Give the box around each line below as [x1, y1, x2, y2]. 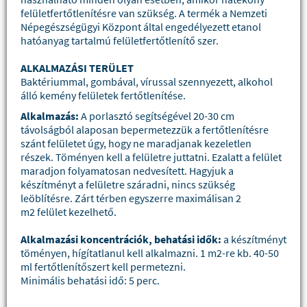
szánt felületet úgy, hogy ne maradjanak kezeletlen [21, 136, 251, 150]
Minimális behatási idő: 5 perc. [21, 273, 160, 287]
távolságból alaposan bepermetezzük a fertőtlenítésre [21, 123, 269, 136]
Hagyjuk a [189, 164, 234, 177]
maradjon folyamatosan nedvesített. [21, 164, 189, 177]
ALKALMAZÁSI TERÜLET [21, 61, 134, 75]
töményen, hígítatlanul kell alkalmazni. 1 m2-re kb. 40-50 [21, 246, 279, 260]
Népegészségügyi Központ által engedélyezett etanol [21, 20, 261, 34]
